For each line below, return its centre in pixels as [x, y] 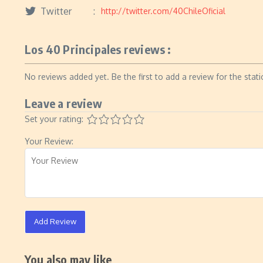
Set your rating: [54, 119]
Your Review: [49, 141]
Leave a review [63, 103]
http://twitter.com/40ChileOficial [163, 11]
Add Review [55, 221]
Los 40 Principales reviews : [98, 49]
